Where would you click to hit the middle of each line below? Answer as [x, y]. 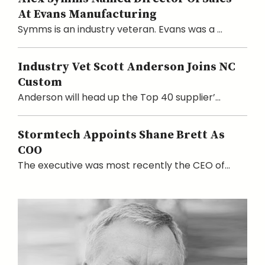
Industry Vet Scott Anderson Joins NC [127, 67]
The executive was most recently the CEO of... [124, 165]
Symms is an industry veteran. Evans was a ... [120, 29]
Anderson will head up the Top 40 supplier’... [119, 97]
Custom [40, 82]
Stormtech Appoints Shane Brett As [121, 135]
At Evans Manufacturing [87, 14]
